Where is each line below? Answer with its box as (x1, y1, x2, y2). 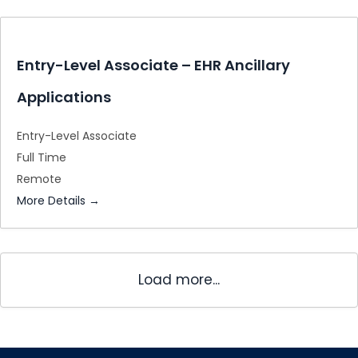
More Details (17, 193, 89, 209)
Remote (17, 171, 62, 187)
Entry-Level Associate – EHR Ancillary (17, 55, 290, 75)
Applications (17, 87, 111, 107)
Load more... (138, 270, 220, 289)
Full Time (17, 149, 66, 165)
